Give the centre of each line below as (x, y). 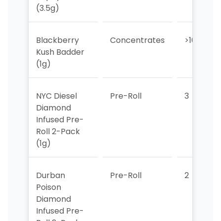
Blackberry (57, 40)
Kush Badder (60, 52)
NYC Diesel (56, 96)
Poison (48, 187)
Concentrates (137, 40)
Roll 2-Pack (58, 131)
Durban (50, 175)
